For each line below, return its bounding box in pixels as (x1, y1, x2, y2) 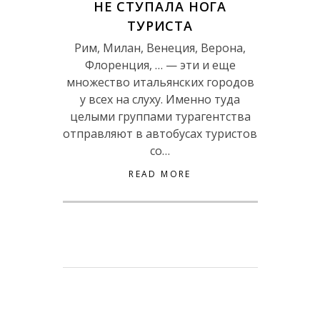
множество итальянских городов (66, 74, 254, 91)
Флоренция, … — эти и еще (84, 57, 236, 74)
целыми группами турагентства (69, 109, 251, 125)
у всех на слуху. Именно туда (80, 91, 240, 108)
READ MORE (129, 168, 191, 181)
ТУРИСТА (126, 17, 194, 35)
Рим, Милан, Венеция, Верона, (74, 40, 246, 56)
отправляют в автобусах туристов (63, 126, 257, 142)
